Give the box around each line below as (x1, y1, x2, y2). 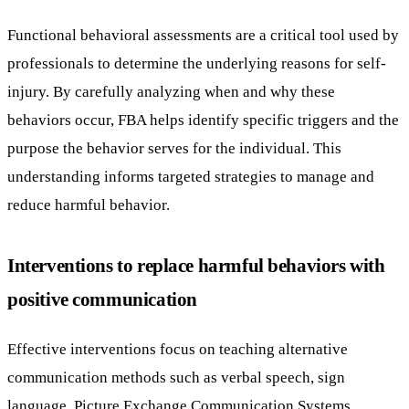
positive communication (7, 288, 197, 310)
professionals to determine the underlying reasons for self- (7, 54, 386, 73)
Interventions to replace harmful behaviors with (7, 255, 385, 277)
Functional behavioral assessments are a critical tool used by (7, 26, 399, 45)
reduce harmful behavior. (7, 195, 170, 215)
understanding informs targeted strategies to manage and (7, 167, 374, 186)
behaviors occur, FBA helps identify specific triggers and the (7, 110, 399, 130)
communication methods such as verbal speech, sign (7, 367, 345, 386)
